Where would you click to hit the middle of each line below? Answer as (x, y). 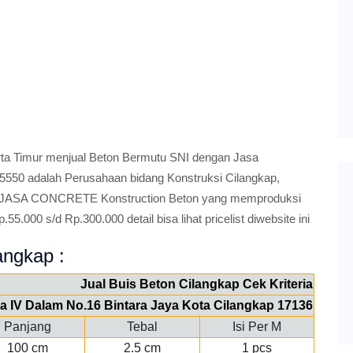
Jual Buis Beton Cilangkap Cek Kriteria (197, 284)
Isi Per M (257, 327)
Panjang (27, 327)
